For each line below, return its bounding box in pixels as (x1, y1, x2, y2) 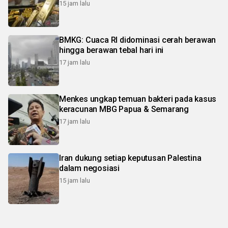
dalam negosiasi (59, 163, 120, 174)
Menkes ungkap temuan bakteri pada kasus (59, 94, 217, 104)
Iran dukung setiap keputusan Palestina (59, 153, 202, 163)
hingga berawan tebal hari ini (59, 45, 164, 55)
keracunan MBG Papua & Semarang (59, 104, 189, 115)
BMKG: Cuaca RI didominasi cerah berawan (59, 35, 216, 45)
